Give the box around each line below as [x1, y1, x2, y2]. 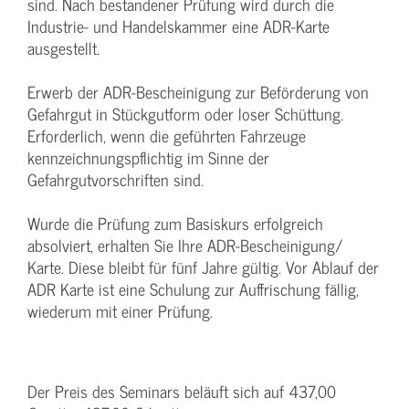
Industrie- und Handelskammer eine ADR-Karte [27, 13, 330, 39]
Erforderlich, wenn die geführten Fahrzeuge [27, 122, 306, 149]
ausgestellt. [27, 35, 100, 61]
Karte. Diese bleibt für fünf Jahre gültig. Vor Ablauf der [27, 254, 379, 280]
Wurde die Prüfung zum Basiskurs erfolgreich [27, 210, 323, 236]
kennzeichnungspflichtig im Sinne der [27, 144, 269, 171]
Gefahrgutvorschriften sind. [27, 166, 204, 193]
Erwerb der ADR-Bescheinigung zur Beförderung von [27, 79, 369, 105]
